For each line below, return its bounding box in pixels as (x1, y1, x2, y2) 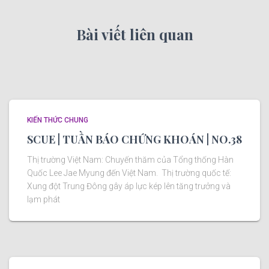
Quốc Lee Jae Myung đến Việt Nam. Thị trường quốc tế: (27, 168, 231, 178)
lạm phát (27, 194, 60, 204)
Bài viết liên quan (76, 24, 193, 44)
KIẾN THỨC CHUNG (27, 115, 88, 124)
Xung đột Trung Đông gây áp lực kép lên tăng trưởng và (27, 181, 231, 191)
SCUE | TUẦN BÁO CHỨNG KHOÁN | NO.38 (27, 131, 242, 147)
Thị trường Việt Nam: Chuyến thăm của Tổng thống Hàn (27, 154, 234, 165)
